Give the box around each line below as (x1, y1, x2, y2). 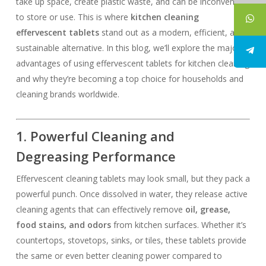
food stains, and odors (15, 219, 111, 230)
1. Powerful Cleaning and (15, 127, 175, 145)
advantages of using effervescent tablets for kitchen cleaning (15, 58, 249, 69)
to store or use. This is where (15, 11, 131, 23)
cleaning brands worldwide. (15, 88, 119, 100)
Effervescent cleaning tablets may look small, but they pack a (15, 173, 250, 184)
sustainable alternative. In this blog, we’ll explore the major (15, 42, 240, 53)
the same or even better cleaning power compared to (15, 250, 222, 261)
